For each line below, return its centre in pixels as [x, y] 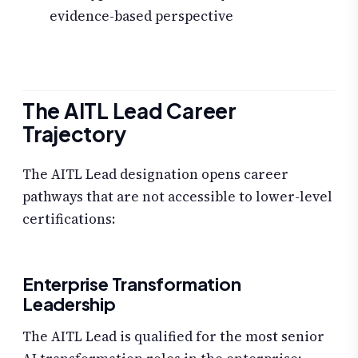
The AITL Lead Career [129, 111]
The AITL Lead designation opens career [155, 175]
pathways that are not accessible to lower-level [177, 197]
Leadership [69, 304]
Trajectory [74, 134]
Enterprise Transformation [132, 284]
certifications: [69, 219]
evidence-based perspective [141, 16]
